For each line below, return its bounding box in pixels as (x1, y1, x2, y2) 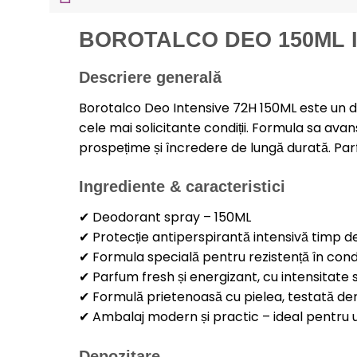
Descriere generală (78, 68, 222, 86)
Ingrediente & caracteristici (78, 178, 285, 196)
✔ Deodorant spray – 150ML (78, 208, 251, 227)
